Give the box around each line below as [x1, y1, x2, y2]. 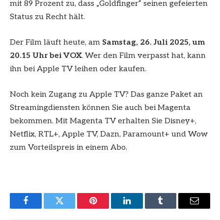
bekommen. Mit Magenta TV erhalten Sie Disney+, [10, 116, 196, 126]
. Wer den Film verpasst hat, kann [82, 51, 206, 60]
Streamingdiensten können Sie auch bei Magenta [10, 103, 191, 112]
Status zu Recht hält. [10, 12, 85, 22]
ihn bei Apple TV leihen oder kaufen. [10, 64, 146, 74]
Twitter [58, 203, 84, 213]
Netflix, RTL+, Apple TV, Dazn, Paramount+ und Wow [10, 129, 208, 139]
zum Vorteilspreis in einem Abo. [10, 142, 127, 152]
